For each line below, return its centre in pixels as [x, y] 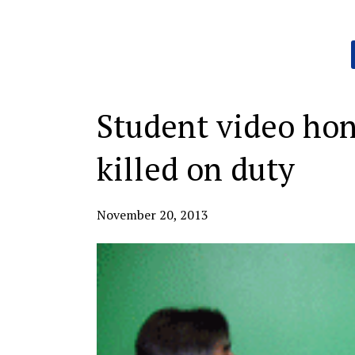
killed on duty [196, 168]
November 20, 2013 [153, 215]
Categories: [120, 46]
